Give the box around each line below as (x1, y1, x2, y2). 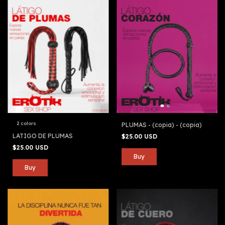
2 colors (17, 120, 36, 127)
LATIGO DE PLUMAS (13, 132, 73, 140)
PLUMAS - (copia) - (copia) (121, 121, 202, 129)
